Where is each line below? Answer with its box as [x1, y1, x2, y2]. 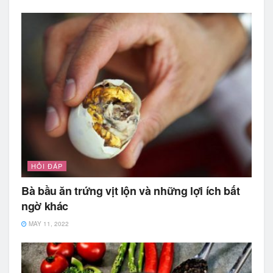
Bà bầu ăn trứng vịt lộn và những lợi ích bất [21, 183, 240, 199]
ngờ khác [21, 198, 69, 214]
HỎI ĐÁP [31, 161, 63, 171]
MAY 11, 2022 [27, 219, 69, 229]
